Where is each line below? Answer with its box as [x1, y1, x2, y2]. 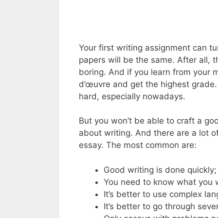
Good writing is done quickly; [104, 164, 217, 175]
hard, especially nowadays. [79, 91, 185, 101]
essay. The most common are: [79, 140, 197, 150]
